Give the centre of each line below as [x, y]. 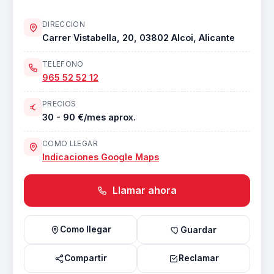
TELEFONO [63, 64]
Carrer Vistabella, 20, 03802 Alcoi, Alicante [139, 38]
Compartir [85, 258]
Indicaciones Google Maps [101, 157]
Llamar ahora [143, 190]
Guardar [198, 230]
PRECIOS [59, 104]
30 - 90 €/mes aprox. [89, 117]
